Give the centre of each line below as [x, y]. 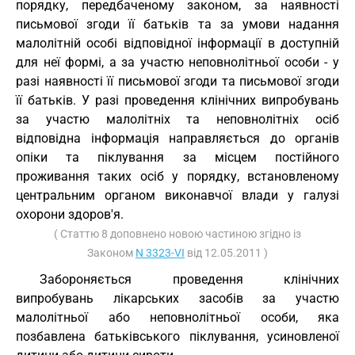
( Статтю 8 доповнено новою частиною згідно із [177, 234]
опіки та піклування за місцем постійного [177, 157]
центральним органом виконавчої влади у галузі [177, 195]
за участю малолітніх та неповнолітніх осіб [177, 119]
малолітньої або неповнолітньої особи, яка [177, 317]
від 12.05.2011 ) [226, 253]
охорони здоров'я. [70, 214]
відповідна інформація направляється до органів [177, 138]
